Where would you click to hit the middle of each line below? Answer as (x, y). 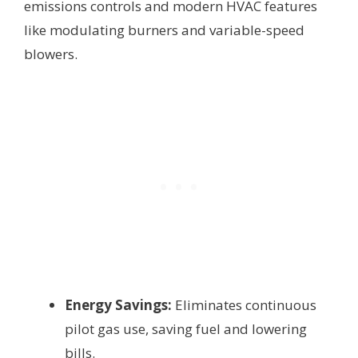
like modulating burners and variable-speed (164, 30)
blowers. (51, 54)
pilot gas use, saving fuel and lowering (186, 328)
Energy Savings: (118, 304)
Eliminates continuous (244, 304)
